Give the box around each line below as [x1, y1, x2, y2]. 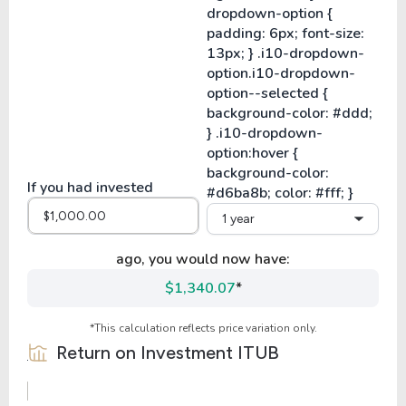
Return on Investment [56, 342, 237, 363]
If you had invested [27, 178, 153, 198]
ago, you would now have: [116, 249, 290, 269]
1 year [222, 211, 255, 227]
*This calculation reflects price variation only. [89, 321, 317, 335]
